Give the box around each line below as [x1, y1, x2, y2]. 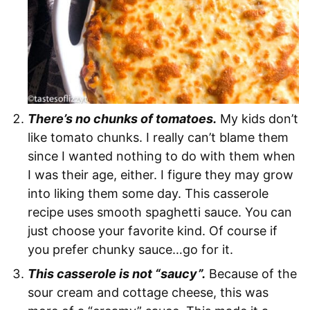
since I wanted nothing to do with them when [28, 148, 295, 163]
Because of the [206, 266, 297, 281]
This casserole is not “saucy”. [28, 266, 206, 281]
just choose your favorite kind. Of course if [28, 223, 277, 238]
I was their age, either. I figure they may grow [28, 167, 293, 182]
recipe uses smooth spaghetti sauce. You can [28, 204, 292, 219]
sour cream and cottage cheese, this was [28, 284, 268, 300]
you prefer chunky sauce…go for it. [28, 241, 233, 257]
